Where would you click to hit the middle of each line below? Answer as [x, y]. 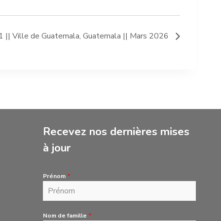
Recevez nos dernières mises [116, 132]
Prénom [55, 176]
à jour [56, 148]
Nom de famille [65, 216]
